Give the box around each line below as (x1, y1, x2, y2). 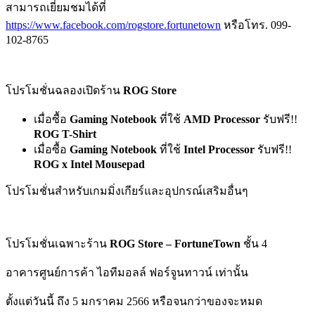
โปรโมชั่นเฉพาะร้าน (6, 237, 110, 250)
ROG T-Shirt (34, 127, 96, 140)
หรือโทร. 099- (221, 18, 291, 31)
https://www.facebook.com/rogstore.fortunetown (6, 18, 221, 31)
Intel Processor (184, 143, 257, 155)
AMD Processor (184, 112, 263, 125)
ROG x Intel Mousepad (34, 157, 145, 170)
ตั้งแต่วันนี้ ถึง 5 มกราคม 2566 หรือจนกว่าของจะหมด (6, 295, 262, 307)
